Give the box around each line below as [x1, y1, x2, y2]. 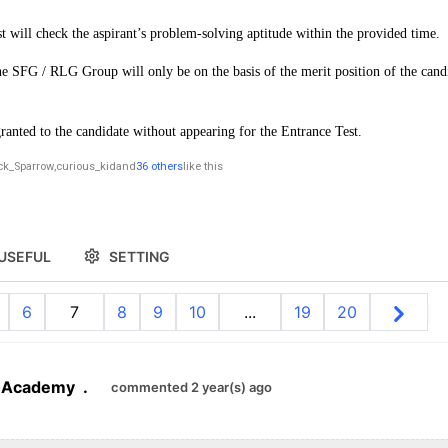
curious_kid [56, 159, 116, 173]
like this [183, 159, 223, 173]
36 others [136, 159, 183, 173]
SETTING [109, 247, 170, 265]
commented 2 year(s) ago [111, 378, 272, 395]
